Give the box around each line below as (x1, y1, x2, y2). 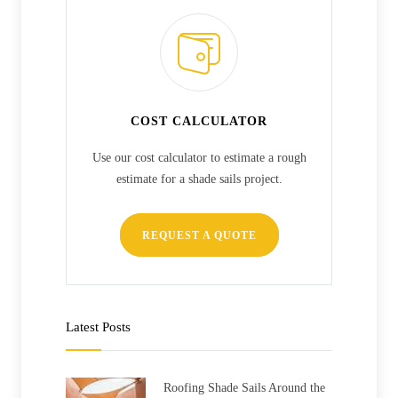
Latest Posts (66, 320, 131, 335)
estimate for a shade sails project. (115, 172, 283, 187)
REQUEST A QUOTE (141, 229, 257, 243)
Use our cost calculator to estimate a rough (92, 151, 306, 165)
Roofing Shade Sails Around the (163, 381, 325, 395)
